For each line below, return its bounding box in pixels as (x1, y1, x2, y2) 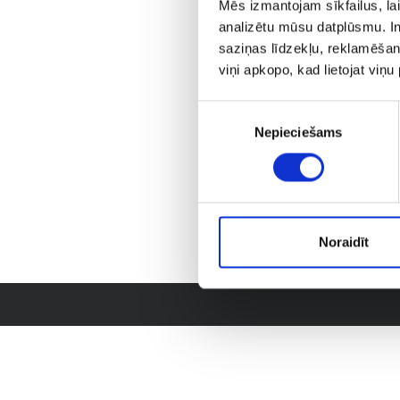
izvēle (197, 124, 232, 140)
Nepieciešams (254, 124, 343, 140)
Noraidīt (318, 234, 369, 250)
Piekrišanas (197, 103, 268, 119)
